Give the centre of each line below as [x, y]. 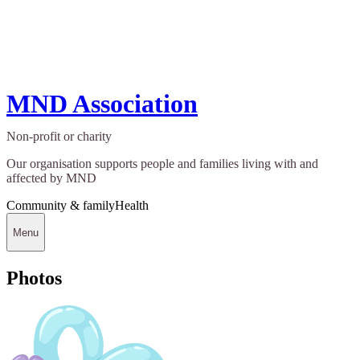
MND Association [102, 104]
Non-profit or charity [59, 137]
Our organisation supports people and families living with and [162, 164]
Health [132, 206]
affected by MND [51, 178]
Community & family [61, 206]
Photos [34, 278]
